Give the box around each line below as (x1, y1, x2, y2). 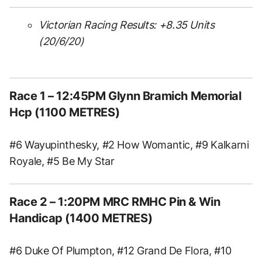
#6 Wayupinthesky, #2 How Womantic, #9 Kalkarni (9, 138, 249, 151)
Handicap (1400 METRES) (9, 211, 153, 225)
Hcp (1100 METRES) (9, 105, 120, 119)
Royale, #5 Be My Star (9, 154, 115, 167)
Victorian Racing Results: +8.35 (39, 18, 187, 31)
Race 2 (9, 194, 47, 209)
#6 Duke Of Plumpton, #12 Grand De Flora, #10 (9, 244, 232, 257)
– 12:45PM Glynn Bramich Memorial (45, 88, 242, 103)
